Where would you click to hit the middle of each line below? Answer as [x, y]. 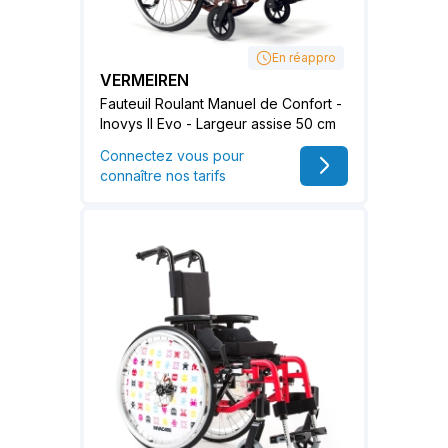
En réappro [304, 57]
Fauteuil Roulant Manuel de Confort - [221, 103]
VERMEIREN [144, 79]
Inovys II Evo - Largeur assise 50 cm [218, 123]
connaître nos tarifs [163, 175]
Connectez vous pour [172, 155]
